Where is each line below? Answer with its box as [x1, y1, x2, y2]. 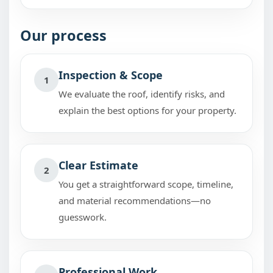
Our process [20, 26, 107, 45]
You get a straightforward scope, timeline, [58, 178, 233, 190]
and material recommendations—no [58, 194, 211, 207]
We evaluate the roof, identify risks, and [58, 88, 225, 100]
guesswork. [58, 211, 107, 223]
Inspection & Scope [58, 68, 163, 82]
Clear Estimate [58, 158, 138, 172]
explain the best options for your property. [58, 104, 236, 116]
